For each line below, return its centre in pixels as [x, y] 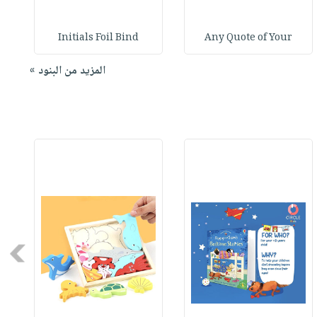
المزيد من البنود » [67, 71]
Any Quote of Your [249, 39]
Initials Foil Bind [99, 39]
